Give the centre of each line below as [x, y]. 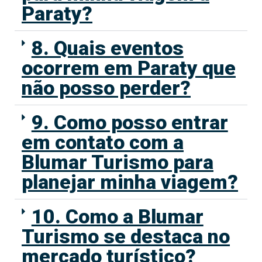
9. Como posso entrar [130, 122]
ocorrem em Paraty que [129, 68]
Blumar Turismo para [118, 162]
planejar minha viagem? [130, 182]
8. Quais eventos [107, 48]
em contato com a [103, 142]
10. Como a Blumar [117, 216]
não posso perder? [106, 87]
